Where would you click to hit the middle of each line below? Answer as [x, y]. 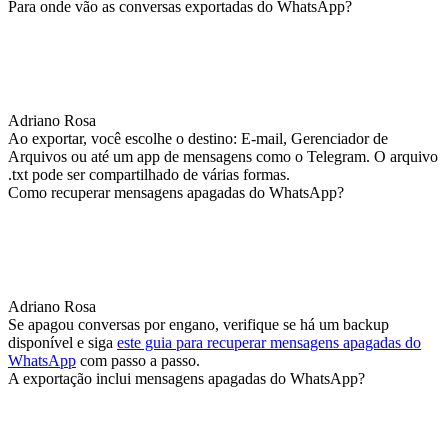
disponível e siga [62, 342]
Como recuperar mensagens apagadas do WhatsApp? [176, 192]
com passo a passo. [138, 360]
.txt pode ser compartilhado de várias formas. [149, 174]
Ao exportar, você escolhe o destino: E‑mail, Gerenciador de [198, 138]
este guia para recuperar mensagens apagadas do [269, 342]
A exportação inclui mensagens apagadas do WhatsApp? [186, 378]
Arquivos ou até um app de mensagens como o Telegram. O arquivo [223, 156]
